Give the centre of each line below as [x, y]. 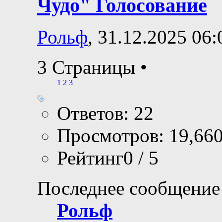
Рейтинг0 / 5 [108, 158]
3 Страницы [89, 67]
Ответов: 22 [105, 113]
